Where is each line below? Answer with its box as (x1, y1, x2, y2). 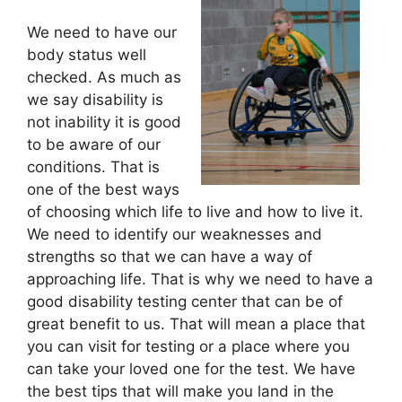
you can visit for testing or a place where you (27, 337, 350, 355)
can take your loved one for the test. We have (27, 360, 355, 378)
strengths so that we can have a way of (27, 248, 312, 266)
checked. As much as (27, 68, 181, 86)
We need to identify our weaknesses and (27, 225, 322, 243)
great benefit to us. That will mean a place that (27, 315, 365, 333)
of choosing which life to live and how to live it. (27, 203, 363, 221)
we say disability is (27, 91, 163, 109)
